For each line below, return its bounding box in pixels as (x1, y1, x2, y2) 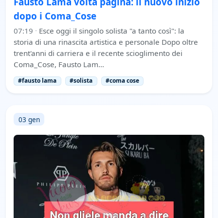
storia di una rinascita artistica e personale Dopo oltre (14, 37, 198, 47)
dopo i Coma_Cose (14, 10, 96, 23)
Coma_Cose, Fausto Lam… (14, 59, 104, 70)
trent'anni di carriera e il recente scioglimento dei (14, 48, 182, 58)
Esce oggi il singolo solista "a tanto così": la (39, 26, 184, 36)
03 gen (18, 114, 40, 124)
